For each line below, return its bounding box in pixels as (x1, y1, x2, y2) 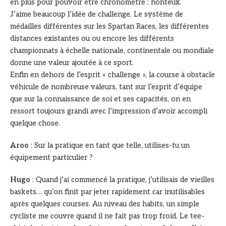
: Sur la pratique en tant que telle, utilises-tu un (29, 141, 190, 150)
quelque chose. (10, 119, 60, 128)
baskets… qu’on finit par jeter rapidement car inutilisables (10, 188, 205, 197)
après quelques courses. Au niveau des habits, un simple (10, 200, 199, 209)
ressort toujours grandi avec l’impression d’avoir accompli (10, 107, 207, 116)
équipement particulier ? (10, 153, 93, 162)
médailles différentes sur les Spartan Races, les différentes (10, 22, 209, 31)
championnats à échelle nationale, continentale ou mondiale (10, 46, 214, 55)
